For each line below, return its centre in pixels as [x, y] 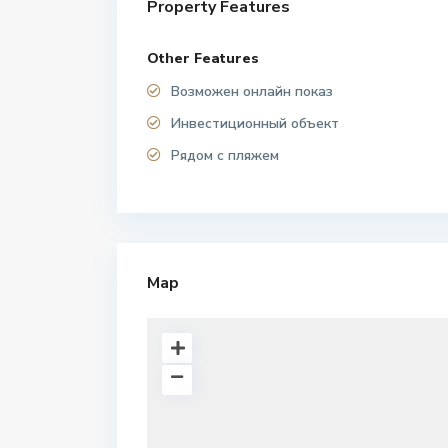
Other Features [203, 59]
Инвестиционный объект [255, 124]
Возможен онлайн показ [252, 92]
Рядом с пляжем [225, 156]
